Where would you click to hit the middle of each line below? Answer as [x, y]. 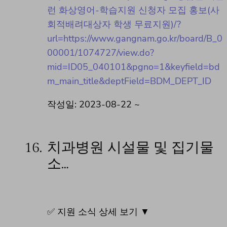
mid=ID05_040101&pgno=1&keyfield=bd [134, 67]
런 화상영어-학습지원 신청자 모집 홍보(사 [133, 10]
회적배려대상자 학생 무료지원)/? [114, 25]
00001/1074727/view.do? [101, 53]
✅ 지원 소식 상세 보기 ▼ [98, 212]
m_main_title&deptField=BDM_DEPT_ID [129, 81]
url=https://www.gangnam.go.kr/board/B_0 [135, 39]
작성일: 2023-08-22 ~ [93, 105]
